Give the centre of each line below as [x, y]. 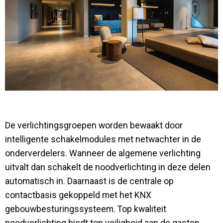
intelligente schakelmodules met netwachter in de [103, 140]
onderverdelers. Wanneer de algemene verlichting [103, 154]
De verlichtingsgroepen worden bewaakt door [94, 126]
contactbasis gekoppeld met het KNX [78, 195]
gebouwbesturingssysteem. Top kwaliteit [86, 209]
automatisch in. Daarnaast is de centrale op [89, 181]
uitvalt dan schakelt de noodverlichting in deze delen [108, 167]
